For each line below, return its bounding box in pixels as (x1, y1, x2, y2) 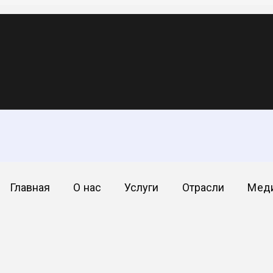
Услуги (124, 181, 159, 194)
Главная (9, 181, 51, 194)
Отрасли (182, 181, 225, 194)
